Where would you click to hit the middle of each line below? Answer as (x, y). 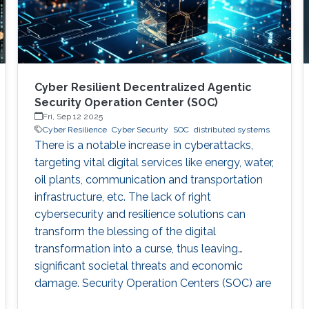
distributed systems (231, 129)
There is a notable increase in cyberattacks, (143, 145)
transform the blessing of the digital (125, 231)
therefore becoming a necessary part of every (151, 300)
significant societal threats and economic (138, 266)
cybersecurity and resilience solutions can (140, 214)
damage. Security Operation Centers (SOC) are (152, 283)
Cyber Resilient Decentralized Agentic (143, 87)
